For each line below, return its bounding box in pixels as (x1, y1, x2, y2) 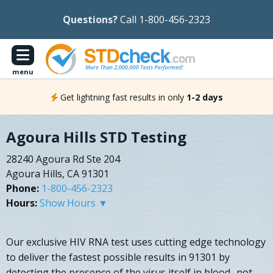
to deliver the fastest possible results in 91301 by (6, 250, 230, 264)
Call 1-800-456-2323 (120, 13, 210, 26)
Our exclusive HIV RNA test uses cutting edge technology (6, 235, 266, 249)
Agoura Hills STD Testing (6, 127, 186, 147)
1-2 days (186, 91, 223, 103)
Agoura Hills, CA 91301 (6, 167, 109, 181)
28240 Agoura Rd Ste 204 (6, 152, 120, 166)
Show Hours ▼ (40, 196, 108, 210)
